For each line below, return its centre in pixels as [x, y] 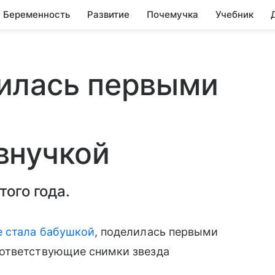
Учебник [234, 14]
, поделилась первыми [157, 232]
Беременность [37, 14]
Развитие [108, 14]
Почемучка [172, 14]
